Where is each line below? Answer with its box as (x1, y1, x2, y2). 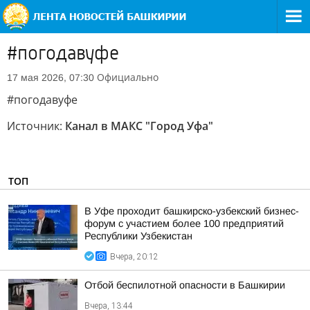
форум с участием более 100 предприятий (84, 218, 284, 229)
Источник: (7, 118, 65, 134)
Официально (97, 71, 158, 84)
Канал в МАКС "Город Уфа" (65, 118, 213, 134)
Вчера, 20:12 (110, 252, 158, 262)
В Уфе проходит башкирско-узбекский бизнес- (84, 206, 299, 217)
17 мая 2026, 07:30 (7, 72, 94, 83)
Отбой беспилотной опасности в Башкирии (84, 280, 285, 291)
